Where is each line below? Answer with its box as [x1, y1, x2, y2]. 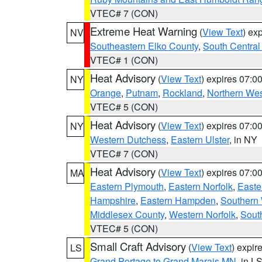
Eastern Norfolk [168, 180, 233, 193]
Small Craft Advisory [90, 239, 186, 254]
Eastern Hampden [140, 194, 216, 207]
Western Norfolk [169, 208, 236, 221]
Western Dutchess [90, 133, 166, 146]
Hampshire [90, 194, 136, 207]
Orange [90, 86, 121, 99]
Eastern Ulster [171, 133, 229, 146]
